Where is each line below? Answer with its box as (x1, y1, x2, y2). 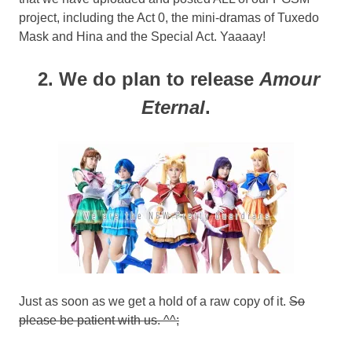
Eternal (141, 96, 205, 118)
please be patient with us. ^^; (19, 313, 179, 327)
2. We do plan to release (32, 68, 259, 90)
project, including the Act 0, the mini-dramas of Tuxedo (19, 10, 319, 24)
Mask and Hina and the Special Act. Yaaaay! (19, 29, 266, 43)
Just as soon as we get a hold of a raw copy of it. (19, 294, 289, 308)
